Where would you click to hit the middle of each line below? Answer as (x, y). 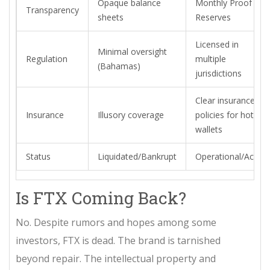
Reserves (213, 17)
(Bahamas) (119, 66)
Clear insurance (225, 100)
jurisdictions (218, 73)
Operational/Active (231, 156)
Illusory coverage (131, 115)
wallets (209, 129)
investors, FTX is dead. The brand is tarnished (118, 240)
